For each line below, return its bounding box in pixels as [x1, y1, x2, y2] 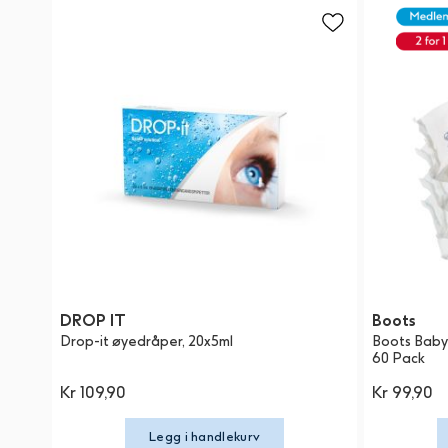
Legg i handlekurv [149, 429, 261, 445]
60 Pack [371, 350, 425, 368]
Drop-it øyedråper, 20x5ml [60, 333, 233, 351]
